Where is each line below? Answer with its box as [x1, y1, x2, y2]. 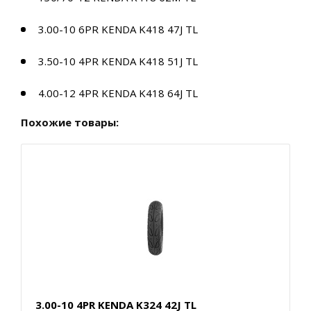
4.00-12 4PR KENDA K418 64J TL [38, 86, 198, 101]
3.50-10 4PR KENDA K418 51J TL [38, 54, 198, 69]
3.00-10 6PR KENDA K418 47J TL [38, 22, 198, 37]
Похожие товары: [21, 115, 119, 130]
